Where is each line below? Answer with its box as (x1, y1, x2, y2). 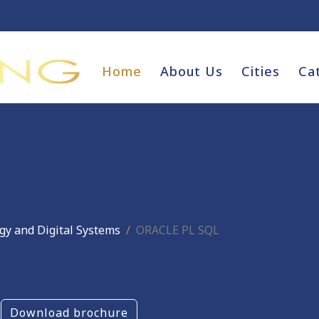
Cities (241, 63, 280, 80)
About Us (160, 63, 223, 80)
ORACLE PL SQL (136, 221, 219, 238)
